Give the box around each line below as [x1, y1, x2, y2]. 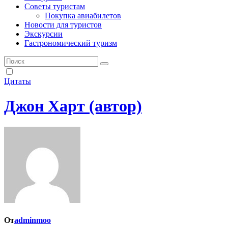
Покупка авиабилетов [45, 11, 121, 20]
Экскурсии [24, 29, 63, 38]
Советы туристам [24, 2, 85, 11]
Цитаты [4, 76, 31, 85]
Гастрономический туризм [24, 38, 117, 47]
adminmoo [14, 215, 51, 224]
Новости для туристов [24, 20, 102, 29]
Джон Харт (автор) [4, 97, 142, 116]
